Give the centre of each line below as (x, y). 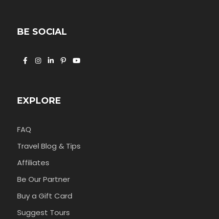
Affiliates (33, 163)
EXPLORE (39, 101)
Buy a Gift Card (45, 196)
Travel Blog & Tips (49, 146)
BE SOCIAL (42, 32)
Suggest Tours (44, 213)
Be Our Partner (44, 179)
